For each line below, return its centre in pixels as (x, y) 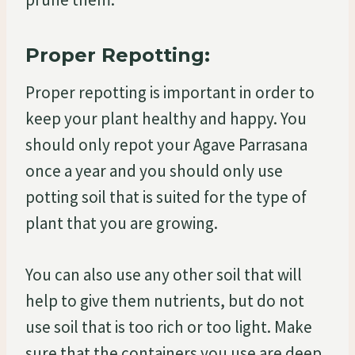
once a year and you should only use (154, 170)
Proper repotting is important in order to (170, 92)
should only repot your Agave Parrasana (166, 144)
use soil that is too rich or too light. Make (169, 326)
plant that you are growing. (122, 223)
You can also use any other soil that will (164, 274)
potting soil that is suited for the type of (166, 197)
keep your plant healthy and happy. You (166, 118)
